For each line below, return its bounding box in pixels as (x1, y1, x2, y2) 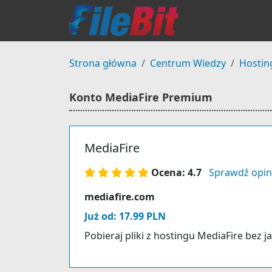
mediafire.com (84, 190, 155, 203)
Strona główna (69, 56, 137, 70)
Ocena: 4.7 (151, 166, 202, 179)
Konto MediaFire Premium (69, 90, 212, 104)
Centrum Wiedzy (150, 56, 226, 70)
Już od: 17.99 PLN (84, 209, 166, 223)
